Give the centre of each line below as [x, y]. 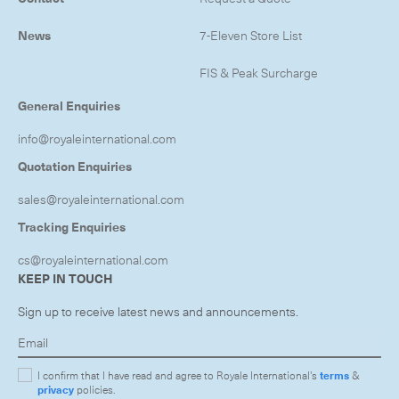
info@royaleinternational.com [97, 138]
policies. [95, 389]
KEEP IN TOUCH [65, 278]
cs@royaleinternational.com [93, 259]
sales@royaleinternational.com [101, 199]
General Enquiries [69, 105]
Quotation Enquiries [75, 166]
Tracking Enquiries [72, 226]
